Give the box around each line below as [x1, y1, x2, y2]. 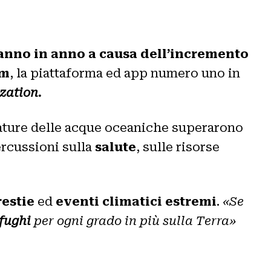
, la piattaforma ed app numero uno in [10, 65, 240, 80]
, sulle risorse [136, 139, 220, 154]
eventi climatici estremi [56, 194, 217, 209]
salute [95, 139, 136, 154]
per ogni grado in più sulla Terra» [31, 213, 236, 228]
